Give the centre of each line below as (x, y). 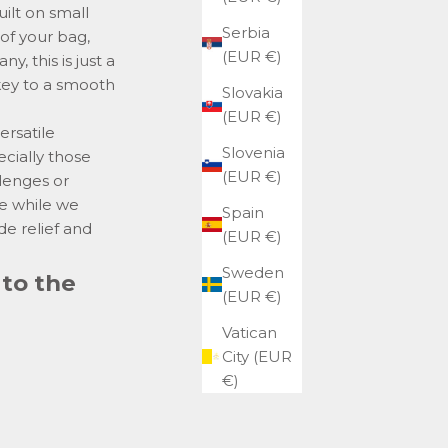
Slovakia (252, 92)
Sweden (253, 272)
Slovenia (253, 152)
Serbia (246, 32)
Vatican (249, 332)
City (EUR (257, 356)
